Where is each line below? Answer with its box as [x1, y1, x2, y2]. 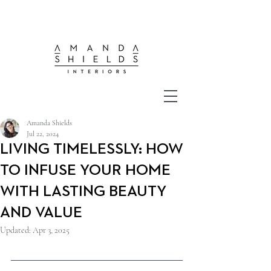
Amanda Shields [27, 119, 72, 127]
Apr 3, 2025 [33, 225, 70, 235]
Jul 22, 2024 [27, 129, 59, 138]
